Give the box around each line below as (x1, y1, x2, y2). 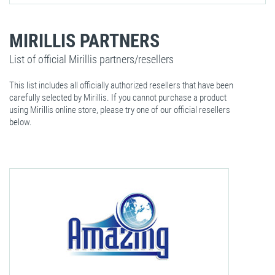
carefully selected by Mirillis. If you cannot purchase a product (9, 92, 227, 103)
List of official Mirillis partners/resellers (9, 53, 174, 66)
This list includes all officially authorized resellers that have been (9, 80, 233, 91)
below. (9, 117, 32, 128)
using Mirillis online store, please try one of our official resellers (9, 104, 230, 115)
